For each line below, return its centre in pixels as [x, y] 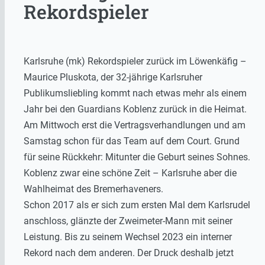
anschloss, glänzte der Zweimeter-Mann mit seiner [128, 221]
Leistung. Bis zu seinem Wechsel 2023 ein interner [128, 237]
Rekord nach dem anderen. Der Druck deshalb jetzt [129, 253]
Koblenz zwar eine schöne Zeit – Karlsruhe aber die [130, 173]
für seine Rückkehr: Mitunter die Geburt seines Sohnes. [137, 157]
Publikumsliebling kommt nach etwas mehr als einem [135, 93]
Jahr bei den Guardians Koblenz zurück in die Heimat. [135, 109]
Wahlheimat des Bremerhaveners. [93, 189]
